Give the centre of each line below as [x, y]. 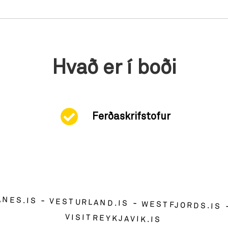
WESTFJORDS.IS [182, 205]
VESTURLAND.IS [89, 203]
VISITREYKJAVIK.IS [113, 219]
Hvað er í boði [114, 68]
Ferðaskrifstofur [131, 117]
